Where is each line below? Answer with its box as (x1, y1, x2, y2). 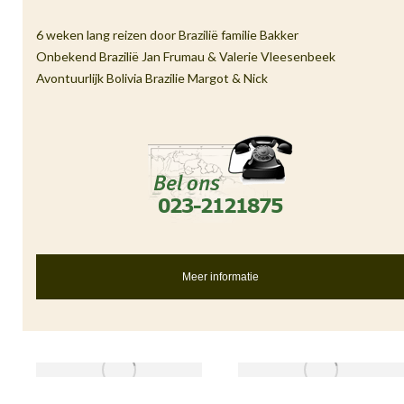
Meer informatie (181, 271, 259, 283)
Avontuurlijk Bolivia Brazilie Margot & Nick (36, 70, 268, 86)
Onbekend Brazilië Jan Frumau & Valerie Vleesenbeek (36, 49, 335, 64)
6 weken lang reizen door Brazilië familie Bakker (36, 27, 298, 42)
